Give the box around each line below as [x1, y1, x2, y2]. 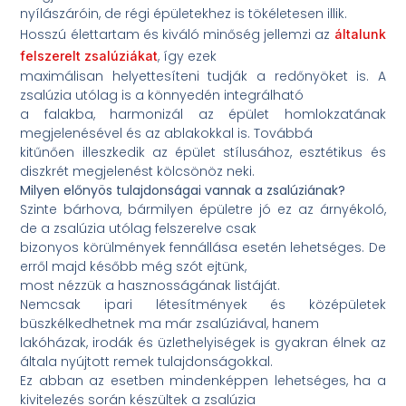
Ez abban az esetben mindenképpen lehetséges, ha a [20, 372, 386, 391]
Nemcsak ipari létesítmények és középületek [20, 295, 386, 314]
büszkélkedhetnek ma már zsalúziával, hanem [20, 314, 320, 333]
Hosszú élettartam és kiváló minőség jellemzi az [20, 25, 334, 44]
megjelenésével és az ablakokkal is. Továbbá [20, 124, 314, 143]
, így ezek [158, 47, 217, 66]
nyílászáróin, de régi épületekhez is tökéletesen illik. [20, 5, 348, 24]
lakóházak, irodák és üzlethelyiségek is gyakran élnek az [20, 333, 386, 353]
